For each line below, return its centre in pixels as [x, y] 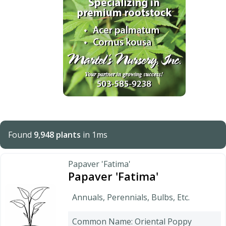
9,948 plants [57, 134]
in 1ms [94, 134]
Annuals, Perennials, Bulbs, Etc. [131, 197]
